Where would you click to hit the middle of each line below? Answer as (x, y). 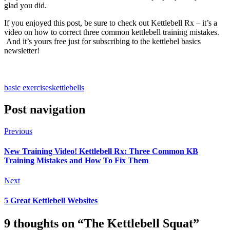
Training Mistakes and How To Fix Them (76, 160)
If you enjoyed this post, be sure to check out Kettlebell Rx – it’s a (111, 23)
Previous (18, 131)
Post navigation (45, 109)
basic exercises (28, 87)
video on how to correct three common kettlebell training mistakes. (112, 32)
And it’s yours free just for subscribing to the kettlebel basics (102, 41)
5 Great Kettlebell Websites (51, 201)
